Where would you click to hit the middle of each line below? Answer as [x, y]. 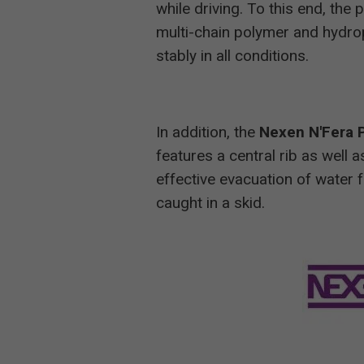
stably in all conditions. [232, 56]
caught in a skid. [210, 203]
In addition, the [208, 132]
